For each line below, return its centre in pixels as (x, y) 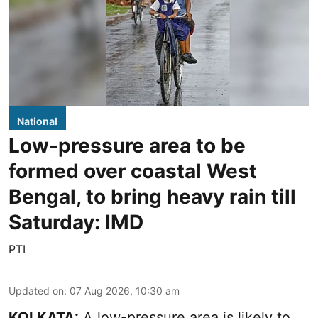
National (37, 121)
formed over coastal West (133, 171)
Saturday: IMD (76, 222)
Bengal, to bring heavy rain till (152, 196)
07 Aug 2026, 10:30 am (125, 290)
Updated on (36, 290)
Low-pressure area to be (127, 145)
